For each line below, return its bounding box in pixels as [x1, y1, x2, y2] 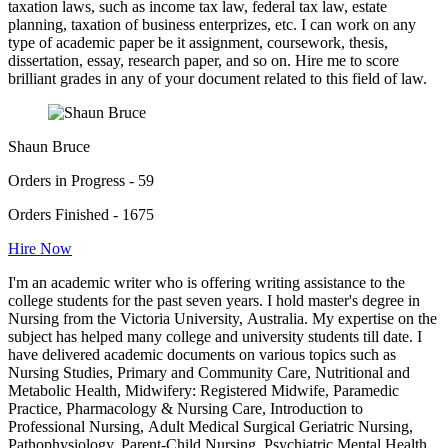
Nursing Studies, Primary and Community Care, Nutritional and [8, 364, 410, 382]
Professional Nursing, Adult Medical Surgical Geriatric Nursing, [8, 418, 413, 436]
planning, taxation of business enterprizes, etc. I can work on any [8, 16, 416, 34]
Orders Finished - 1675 [8, 206, 154, 224]
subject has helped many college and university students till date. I [8, 328, 422, 346]
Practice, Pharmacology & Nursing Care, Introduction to [8, 400, 363, 418]
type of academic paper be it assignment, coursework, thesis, [8, 34, 388, 52]
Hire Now [8, 240, 72, 258]
